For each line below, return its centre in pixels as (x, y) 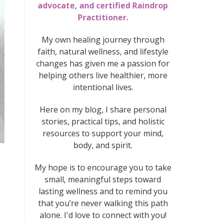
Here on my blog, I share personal (103, 110)
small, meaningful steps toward (103, 180)
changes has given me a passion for (103, 64)
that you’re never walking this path (103, 203)
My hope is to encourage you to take (103, 168)
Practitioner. (103, 18)
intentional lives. (103, 87)
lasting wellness (68, 192)
